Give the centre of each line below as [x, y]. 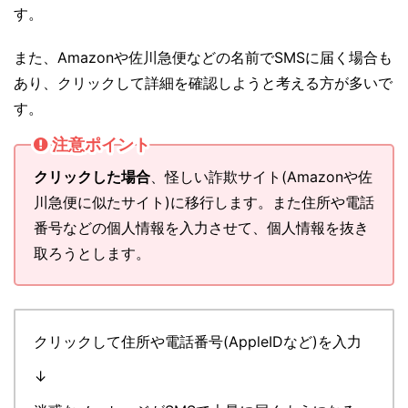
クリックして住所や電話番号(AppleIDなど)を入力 [198, 341]
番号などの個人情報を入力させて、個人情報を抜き [201, 227]
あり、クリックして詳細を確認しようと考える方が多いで [203, 82]
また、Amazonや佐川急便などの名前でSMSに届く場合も [203, 57]
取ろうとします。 [92, 253]
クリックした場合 [92, 176]
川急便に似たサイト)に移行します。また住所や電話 [204, 202]
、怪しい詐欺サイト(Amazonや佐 [261, 176]
